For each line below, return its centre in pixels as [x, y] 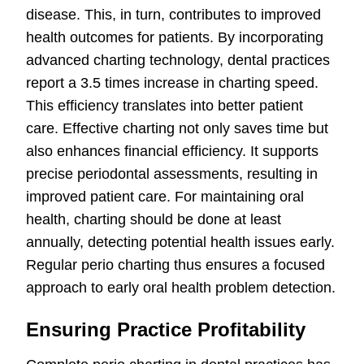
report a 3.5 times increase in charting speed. [172, 83]
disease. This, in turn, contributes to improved [173, 15]
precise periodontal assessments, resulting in [172, 174]
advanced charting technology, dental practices [178, 61]
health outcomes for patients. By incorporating [175, 38]
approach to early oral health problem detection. [181, 288]
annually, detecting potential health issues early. [180, 243]
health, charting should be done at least [154, 220]
